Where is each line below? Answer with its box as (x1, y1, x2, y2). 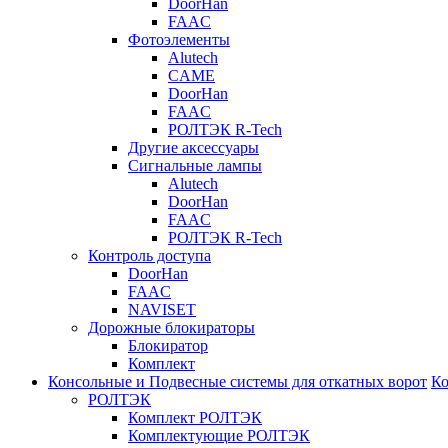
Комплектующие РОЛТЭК (128, 427, 310, 444)
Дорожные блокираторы (88, 319, 255, 336)
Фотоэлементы (128, 31, 230, 48)
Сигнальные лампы (128, 157, 262, 174)
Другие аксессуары (128, 139, 259, 156)
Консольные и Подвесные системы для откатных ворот (48, 373, 427, 390)
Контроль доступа (88, 247, 211, 264)
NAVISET (128, 301, 196, 318)
